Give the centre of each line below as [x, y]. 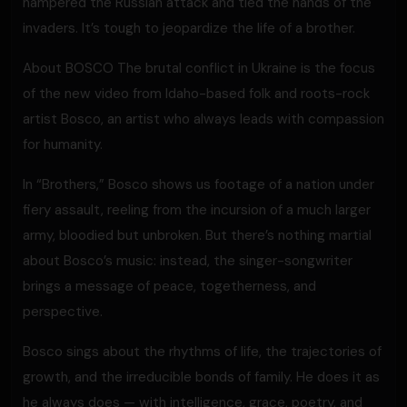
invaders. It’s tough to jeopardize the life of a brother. [189, 28]
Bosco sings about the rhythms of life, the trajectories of [202, 352]
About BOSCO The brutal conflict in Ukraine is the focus [199, 68]
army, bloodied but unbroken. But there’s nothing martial [197, 235]
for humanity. [63, 144]
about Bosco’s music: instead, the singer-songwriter [188, 261]
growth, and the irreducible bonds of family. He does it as [201, 377]
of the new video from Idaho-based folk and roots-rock [196, 94]
